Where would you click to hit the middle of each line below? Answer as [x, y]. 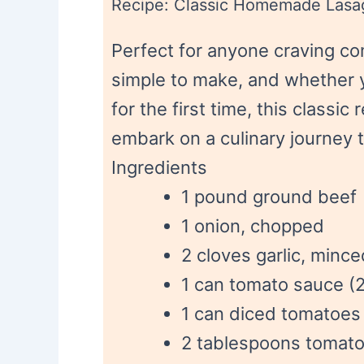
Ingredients [159, 167]
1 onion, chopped [253, 226]
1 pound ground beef [269, 197]
